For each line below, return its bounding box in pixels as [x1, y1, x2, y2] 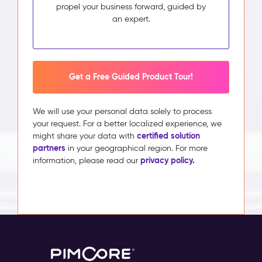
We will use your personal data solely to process [33, 106, 212, 116]
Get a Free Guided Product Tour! [69, 71, 193, 82]
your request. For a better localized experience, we [33, 118, 222, 129]
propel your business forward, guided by [56, 1, 206, 12]
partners [33, 142, 65, 153]
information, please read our [33, 155, 140, 166]
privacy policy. [140, 154, 195, 166]
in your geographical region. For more [65, 143, 208, 153]
